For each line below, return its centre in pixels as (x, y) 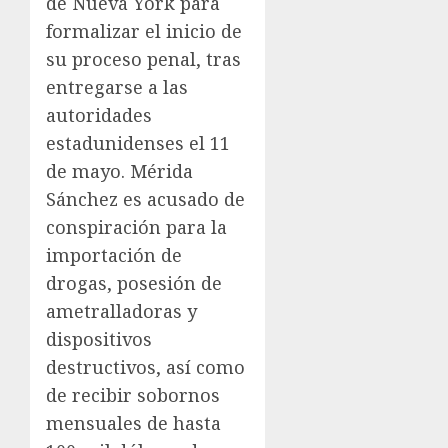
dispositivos (99, 338)
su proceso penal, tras (143, 58)
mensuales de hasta (133, 422)
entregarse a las (117, 86)
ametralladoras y (121, 310)
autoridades (99, 114)
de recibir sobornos (133, 394)
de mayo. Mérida (119, 170)
